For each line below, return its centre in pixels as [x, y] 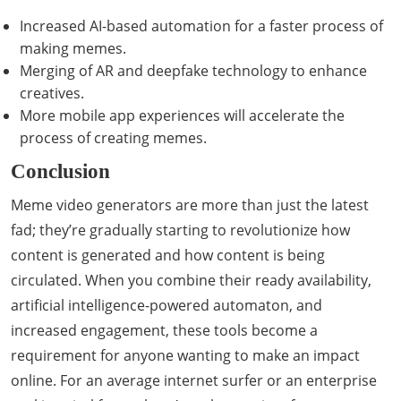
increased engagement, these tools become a [164, 330]
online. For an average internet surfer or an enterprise [194, 380]
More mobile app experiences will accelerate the [182, 115]
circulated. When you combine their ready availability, [191, 280]
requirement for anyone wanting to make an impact [185, 355]
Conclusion [60, 171]
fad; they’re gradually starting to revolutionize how [180, 230]
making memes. [73, 48]
